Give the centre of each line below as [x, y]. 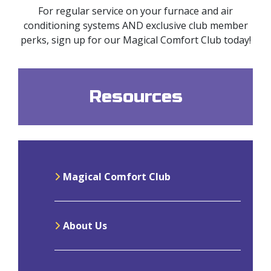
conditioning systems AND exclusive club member [135, 25]
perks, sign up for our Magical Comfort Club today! [135, 40]
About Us [84, 225]
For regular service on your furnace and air [135, 11]
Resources [135, 96]
